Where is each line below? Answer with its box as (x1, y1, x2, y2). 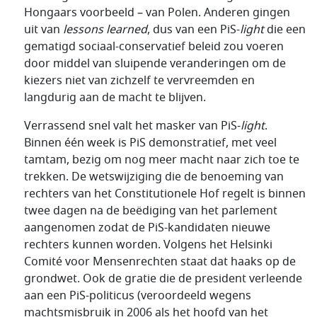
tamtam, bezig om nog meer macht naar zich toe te (24, 151, 299, 168)
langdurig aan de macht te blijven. (24, 89, 206, 106)
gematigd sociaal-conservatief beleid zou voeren (24, 38, 284, 55)
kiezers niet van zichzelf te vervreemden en (24, 72, 255, 89)
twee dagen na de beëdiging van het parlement (24, 202, 277, 219)
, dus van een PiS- (147, 21, 240, 38)
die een (264, 21, 306, 38)
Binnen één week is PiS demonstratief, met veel (24, 134, 277, 151)
